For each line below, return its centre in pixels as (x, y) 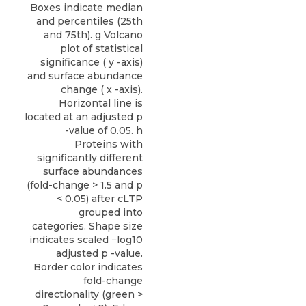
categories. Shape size (87, 226)
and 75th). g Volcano (93, 34)
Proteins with (109, 144)
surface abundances (93, 171)
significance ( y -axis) (92, 62)
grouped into (111, 212)
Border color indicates (88, 267)
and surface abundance (85, 75)
